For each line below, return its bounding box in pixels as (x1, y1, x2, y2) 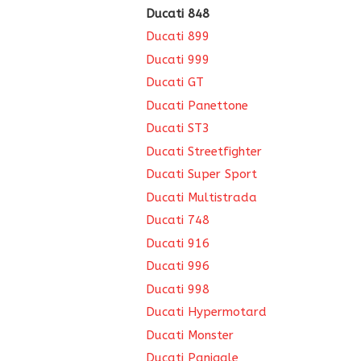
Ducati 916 (146, 235, 210, 251)
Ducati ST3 (146, 121, 210, 135)
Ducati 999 (146, 52, 210, 67)
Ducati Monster (146, 327, 234, 342)
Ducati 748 (146, 213, 210, 227)
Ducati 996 (146, 259, 210, 273)
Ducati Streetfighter (146, 143, 262, 159)
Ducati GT (146, 75, 204, 89)
